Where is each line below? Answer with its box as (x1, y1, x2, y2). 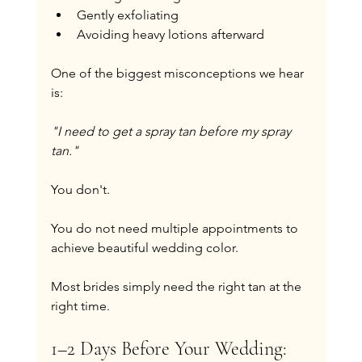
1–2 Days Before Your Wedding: (50, 336, 292, 360)
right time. (50, 297, 110, 314)
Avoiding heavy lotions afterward (76, 26, 264, 42)
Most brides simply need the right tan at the (50, 278, 305, 294)
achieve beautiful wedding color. (50, 239, 238, 255)
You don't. (50, 181, 110, 197)
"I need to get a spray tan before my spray (50, 123, 294, 139)
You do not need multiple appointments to (50, 220, 301, 236)
